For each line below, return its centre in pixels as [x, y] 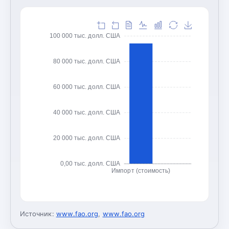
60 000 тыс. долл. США [87, 87]
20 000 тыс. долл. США [87, 138]
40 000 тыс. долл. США [87, 112]
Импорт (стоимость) [141, 170]
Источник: [37, 213]
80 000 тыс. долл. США [87, 61]
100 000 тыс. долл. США [85, 36]
